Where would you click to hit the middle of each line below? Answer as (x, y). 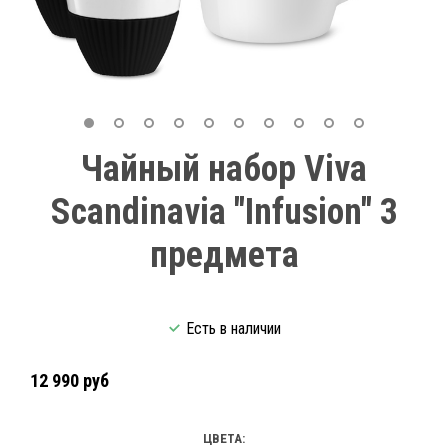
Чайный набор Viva (224, 169)
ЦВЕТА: (224, 438)
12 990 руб (69, 380)
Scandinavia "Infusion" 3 (224, 212)
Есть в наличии (233, 329)
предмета (224, 255)
